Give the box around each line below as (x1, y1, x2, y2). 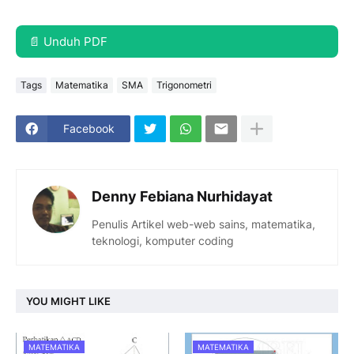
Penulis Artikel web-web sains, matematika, (92, 217, 315, 231)
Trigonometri (156, 78, 212, 91)
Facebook (63, 122, 115, 135)
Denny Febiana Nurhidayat (92, 187, 273, 205)
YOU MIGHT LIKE (26, 294, 111, 307)
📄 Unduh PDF (28, 33, 107, 49)
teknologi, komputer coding (92, 233, 234, 247)
